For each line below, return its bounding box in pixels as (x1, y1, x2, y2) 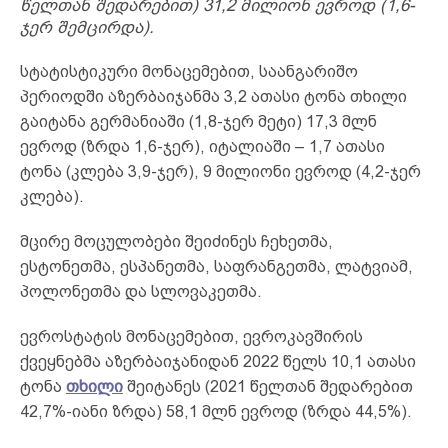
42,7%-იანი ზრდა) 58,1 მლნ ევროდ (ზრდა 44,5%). (20, 402, 412, 420)
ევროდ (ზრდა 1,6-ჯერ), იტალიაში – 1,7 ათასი (20, 137, 385, 155)
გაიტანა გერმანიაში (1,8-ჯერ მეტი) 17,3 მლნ (20, 112, 377, 130)
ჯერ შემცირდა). (20, 17, 154, 37)
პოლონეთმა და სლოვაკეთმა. (20, 282, 262, 300)
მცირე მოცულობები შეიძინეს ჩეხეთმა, (20, 232, 333, 250)
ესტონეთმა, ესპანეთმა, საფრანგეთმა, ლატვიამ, (20, 257, 413, 275)
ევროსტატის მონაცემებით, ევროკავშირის (20, 327, 363, 345)
